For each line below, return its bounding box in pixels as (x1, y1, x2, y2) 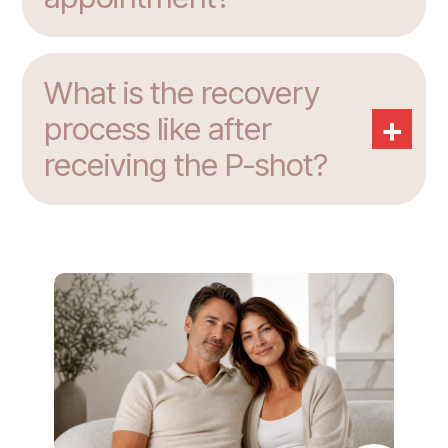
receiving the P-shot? (44, 146, 328, 185)
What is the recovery (44, 74, 320, 113)
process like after (44, 110, 272, 149)
